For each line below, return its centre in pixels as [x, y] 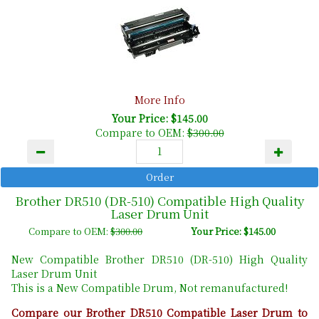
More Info [159, 100]
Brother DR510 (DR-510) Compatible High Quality [159, 201]
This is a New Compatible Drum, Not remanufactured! [150, 288]
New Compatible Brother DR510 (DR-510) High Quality [159, 260]
